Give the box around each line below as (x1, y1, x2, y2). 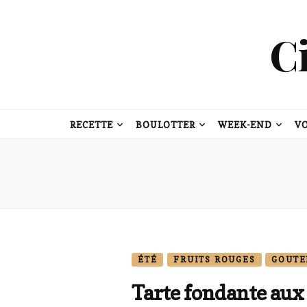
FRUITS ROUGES (173, 254, 256, 265)
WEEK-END (217, 119, 273, 130)
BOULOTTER (135, 119, 195, 130)
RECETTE (70, 119, 113, 130)
